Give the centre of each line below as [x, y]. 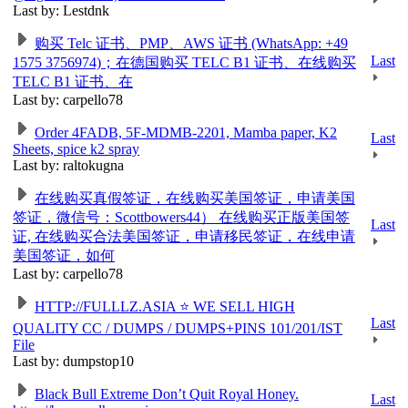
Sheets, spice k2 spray [76, 149]
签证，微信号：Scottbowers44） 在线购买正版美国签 [181, 217]
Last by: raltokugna [68, 165]
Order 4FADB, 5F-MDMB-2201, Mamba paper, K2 [186, 133]
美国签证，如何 [64, 255]
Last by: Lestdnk [61, 10]
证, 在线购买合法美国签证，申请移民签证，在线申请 [184, 236]
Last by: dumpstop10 [73, 361]
